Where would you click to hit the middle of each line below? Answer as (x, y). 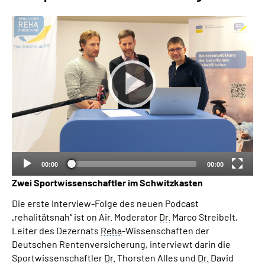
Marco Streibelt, (204, 216)
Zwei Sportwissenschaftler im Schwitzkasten (107, 182)
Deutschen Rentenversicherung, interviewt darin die (121, 244)
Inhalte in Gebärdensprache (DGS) (96, 91)
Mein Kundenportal (140, 175)
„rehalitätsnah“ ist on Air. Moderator (85, 216)
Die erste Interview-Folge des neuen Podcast (105, 203)
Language (47, 60)
